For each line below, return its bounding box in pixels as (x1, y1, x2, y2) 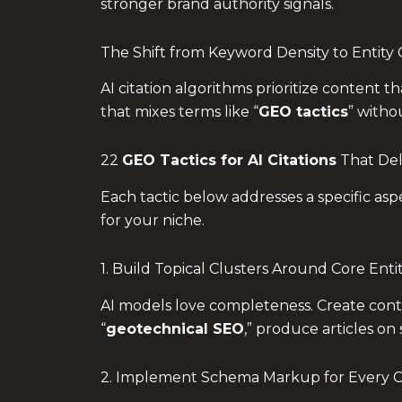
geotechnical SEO (106, 319, 244, 337)
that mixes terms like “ (100, 103, 258, 121)
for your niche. (100, 212, 205, 230)
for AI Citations (216, 152, 336, 170)
